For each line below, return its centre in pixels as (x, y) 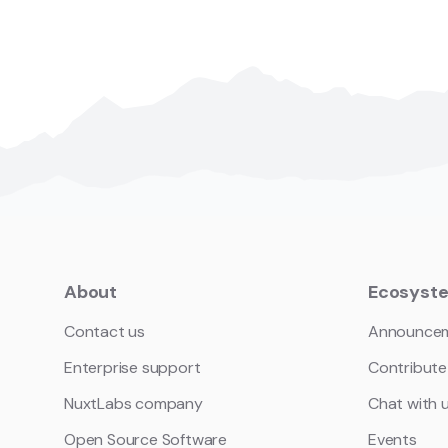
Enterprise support (132, 367)
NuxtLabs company (133, 403)
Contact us (104, 331)
